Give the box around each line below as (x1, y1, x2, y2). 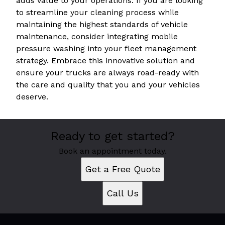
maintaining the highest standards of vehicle (16, 20, 188, 30)
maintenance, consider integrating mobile (16, 32, 178, 42)
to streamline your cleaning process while (16, 8, 179, 18)
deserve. (16, 92, 48, 102)
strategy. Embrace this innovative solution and (16, 56, 195, 66)
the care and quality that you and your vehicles (16, 80, 200, 90)
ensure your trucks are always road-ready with (16, 68, 199, 78)
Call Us (106, 188, 139, 199)
